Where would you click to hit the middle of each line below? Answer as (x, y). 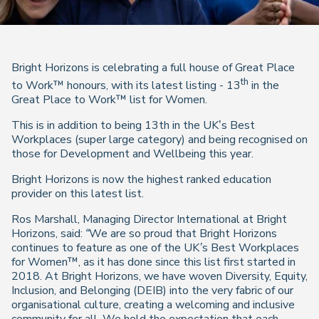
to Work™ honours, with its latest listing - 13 (126, 86)
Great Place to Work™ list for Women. (109, 100)
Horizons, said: (48, 234)
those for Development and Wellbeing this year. (132, 154)
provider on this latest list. (79, 194)
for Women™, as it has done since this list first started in (153, 262)
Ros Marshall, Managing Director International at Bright (149, 220)
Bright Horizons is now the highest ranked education (141, 180)
